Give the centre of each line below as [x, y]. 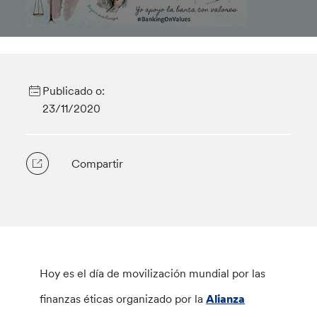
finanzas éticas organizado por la [123, 299]
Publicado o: [73, 91]
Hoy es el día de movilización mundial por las [153, 273]
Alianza [226, 299]
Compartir [98, 163]
